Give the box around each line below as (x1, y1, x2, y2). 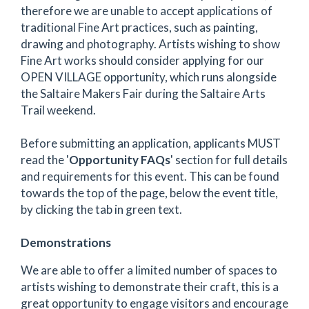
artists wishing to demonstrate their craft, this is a (21, 279, 279, 294)
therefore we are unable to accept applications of (21, 3, 272, 18)
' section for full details (170, 152, 288, 167)
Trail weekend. (21, 102, 96, 117)
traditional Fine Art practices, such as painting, (21, 19, 258, 34)
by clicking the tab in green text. (21, 201, 182, 217)
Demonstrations (21, 235, 111, 250)
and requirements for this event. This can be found (21, 168, 279, 183)
